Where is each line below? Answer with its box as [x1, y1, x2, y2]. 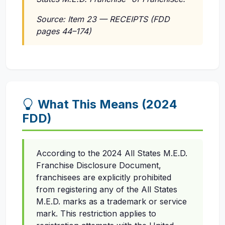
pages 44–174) [36, 26, 91, 37]
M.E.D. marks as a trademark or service [36, 196, 187, 207]
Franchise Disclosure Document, [36, 160, 161, 171]
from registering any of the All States [36, 184, 177, 195]
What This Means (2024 [38, 97, 177, 112]
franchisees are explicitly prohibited [36, 172, 171, 183]
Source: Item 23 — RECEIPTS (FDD [36, 14, 170, 25]
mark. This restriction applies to [36, 208, 156, 219]
